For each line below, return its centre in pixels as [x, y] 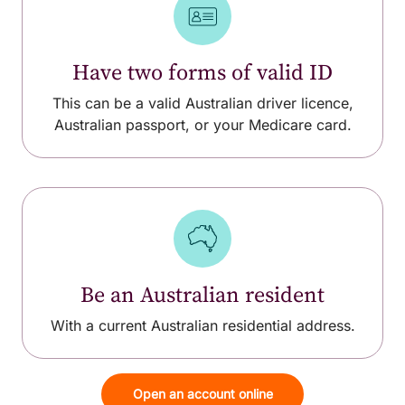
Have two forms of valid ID [202, 71]
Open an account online [202, 393]
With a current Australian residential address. [202, 325]
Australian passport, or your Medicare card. [202, 124]
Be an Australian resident [202, 294]
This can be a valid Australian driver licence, [202, 103]
